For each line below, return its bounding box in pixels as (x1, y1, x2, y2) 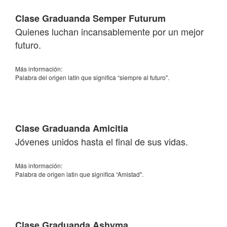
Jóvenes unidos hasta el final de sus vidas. (15, 135, 188, 148)
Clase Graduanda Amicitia (15, 122, 128, 135)
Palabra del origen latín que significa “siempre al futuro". (15, 73, 169, 82)
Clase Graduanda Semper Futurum (15, 12, 166, 25)
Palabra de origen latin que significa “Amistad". (15, 170, 143, 178)
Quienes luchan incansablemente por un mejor (15, 25, 204, 38)
